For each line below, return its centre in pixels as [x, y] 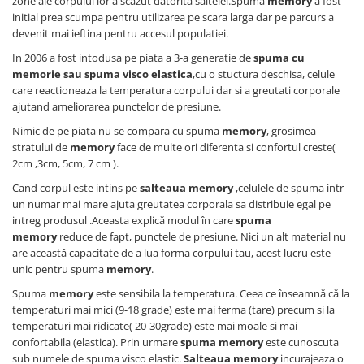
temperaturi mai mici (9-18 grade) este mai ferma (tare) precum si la [173, 310]
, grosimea [291, 131]
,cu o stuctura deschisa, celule [264, 74]
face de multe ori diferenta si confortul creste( [225, 147]
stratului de [41, 147]
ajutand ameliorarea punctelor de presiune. [117, 106]
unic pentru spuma [59, 269]
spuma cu [279, 58]
